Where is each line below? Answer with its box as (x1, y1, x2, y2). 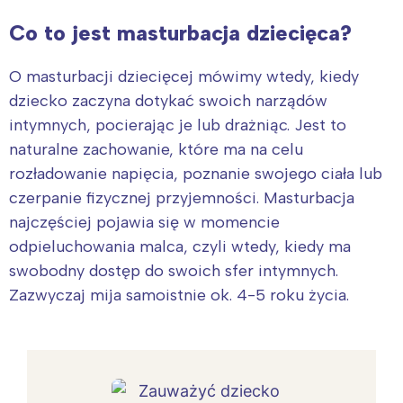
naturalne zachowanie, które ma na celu (9, 139, 303, 160)
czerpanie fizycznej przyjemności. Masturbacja (9, 188, 354, 209)
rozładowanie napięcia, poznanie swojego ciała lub (9, 164, 382, 184)
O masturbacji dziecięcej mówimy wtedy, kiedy (9, 67, 359, 87)
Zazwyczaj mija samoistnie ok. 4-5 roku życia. (9, 285, 349, 306)
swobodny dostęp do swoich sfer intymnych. (9, 261, 338, 282)
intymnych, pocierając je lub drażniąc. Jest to (9, 115, 346, 136)
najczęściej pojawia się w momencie (9, 212, 280, 233)
